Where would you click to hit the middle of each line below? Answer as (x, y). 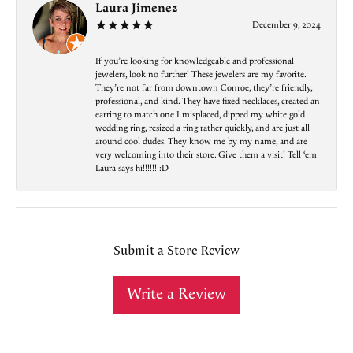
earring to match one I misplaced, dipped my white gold (200, 115)
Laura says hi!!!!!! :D (132, 169)
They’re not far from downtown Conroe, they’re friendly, (204, 88)
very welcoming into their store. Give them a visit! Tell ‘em (206, 155)
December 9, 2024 (286, 25)
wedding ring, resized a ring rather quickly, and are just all (203, 128)
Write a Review (176, 295)
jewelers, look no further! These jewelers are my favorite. (201, 75)
